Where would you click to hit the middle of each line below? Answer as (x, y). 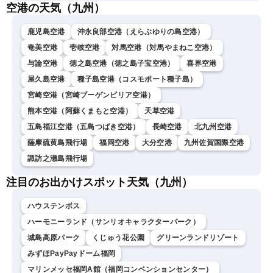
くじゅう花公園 (119, 238)
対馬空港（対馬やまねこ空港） (164, 48)
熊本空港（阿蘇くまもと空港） (80, 111)
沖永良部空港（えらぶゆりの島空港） (141, 32)
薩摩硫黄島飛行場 (58, 143)
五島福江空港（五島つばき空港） (84, 127)
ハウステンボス (54, 206)
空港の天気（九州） (55, 8)
